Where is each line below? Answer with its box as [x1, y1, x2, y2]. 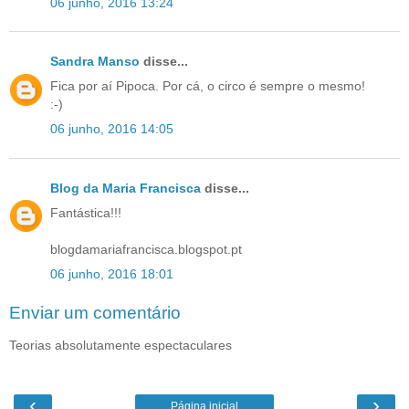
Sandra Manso [50, 53, 140, 68]
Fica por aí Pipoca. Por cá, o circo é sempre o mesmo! [50, 79, 365, 94]
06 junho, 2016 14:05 [50, 121, 173, 137]
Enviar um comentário [9, 302, 181, 322]
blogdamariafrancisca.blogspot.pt [50, 241, 242, 257]
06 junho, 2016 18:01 [50, 266, 173, 281]
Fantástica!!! [50, 204, 121, 220]
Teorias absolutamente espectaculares [9, 337, 232, 352]
